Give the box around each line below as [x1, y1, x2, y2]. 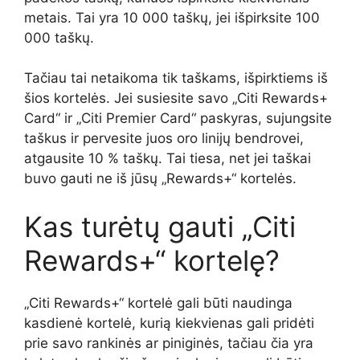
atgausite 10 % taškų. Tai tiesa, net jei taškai [24, 150, 311, 167]
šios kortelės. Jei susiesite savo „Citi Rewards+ [24, 90, 328, 107]
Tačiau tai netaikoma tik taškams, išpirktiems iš [24, 70, 328, 87]
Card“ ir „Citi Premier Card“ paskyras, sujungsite [24, 110, 332, 127]
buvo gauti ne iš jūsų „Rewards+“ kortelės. [24, 170, 297, 187]
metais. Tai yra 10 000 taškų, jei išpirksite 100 [24, 9, 320, 26]
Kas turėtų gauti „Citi [24, 209, 296, 243]
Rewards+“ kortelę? [24, 243, 280, 277]
